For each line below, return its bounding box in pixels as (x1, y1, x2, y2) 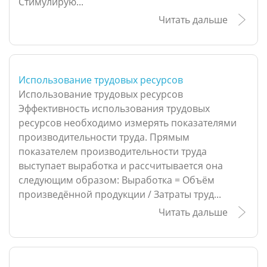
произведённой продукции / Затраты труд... (18, 188, 221, 201)
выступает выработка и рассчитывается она (18, 159, 223, 173)
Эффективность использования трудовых (18, 102, 210, 116)
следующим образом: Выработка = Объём (18, 173, 215, 187)
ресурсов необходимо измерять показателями (18, 116, 237, 130)
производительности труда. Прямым (18, 131, 190, 144)
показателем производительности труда (18, 145, 207, 159)
